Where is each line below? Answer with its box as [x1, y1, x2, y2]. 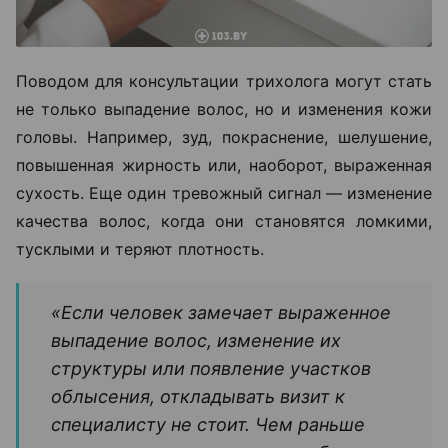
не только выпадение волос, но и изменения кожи [16, 99, 432, 120]
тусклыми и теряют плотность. [16, 239, 264, 260]
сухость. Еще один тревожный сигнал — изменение [16, 183, 432, 204]
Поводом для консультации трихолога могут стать [16, 71, 432, 92]
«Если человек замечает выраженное [51, 302, 391, 324]
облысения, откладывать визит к [51, 386, 345, 408]
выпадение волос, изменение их [51, 330, 341, 352]
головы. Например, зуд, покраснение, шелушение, [16, 127, 432, 148]
